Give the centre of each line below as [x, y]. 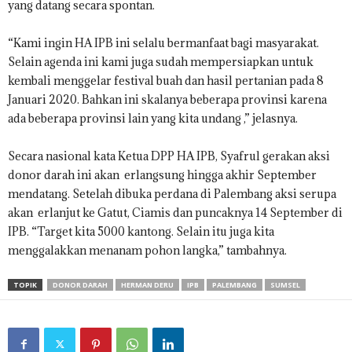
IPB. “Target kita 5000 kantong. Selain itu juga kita [141, 232]
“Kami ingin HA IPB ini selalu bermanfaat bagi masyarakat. [163, 43]
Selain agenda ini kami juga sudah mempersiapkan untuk [161, 62]
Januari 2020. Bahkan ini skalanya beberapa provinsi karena [167, 100]
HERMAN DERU [147, 285]
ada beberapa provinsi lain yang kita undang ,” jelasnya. [153, 119]
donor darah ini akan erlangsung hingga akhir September [162, 175]
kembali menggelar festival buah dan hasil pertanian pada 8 [166, 81]
